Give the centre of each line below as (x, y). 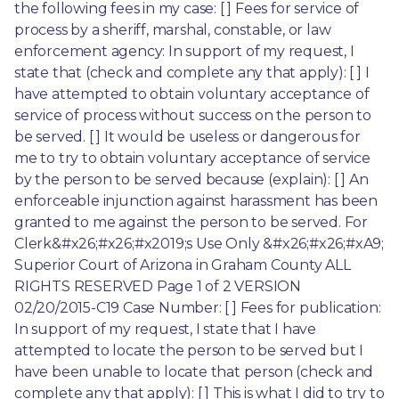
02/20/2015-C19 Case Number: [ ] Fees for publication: (198, 307)
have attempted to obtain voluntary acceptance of (192, 94)
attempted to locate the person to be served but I (189, 350)
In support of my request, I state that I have (165, 329)
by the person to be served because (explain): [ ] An (191, 179)
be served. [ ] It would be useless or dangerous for (187, 136)
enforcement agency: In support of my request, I (184, 51)
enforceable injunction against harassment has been (196, 200)
